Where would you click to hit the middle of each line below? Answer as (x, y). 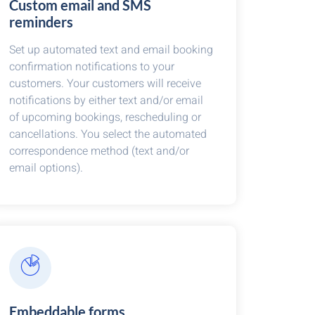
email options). (46, 168)
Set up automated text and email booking (111, 50)
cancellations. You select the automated (108, 134)
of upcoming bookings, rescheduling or (105, 117)
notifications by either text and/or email (106, 101)
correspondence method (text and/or (99, 151)
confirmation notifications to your (91, 67)
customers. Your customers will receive (105, 84)
